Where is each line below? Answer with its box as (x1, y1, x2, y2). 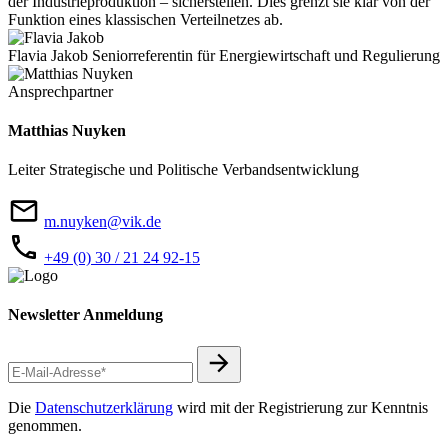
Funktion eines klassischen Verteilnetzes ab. (8, 10, 283, 28)
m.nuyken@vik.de (44, 213, 161, 231)
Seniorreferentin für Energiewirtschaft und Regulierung (92, 46, 440, 64)
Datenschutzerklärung (35, 398, 173, 416)
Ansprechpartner (8, 82, 113, 100)
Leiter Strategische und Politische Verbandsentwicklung (8, 161, 359, 179)
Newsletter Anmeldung (8, 306, 163, 324)
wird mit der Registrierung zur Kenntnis (173, 398, 428, 416)
